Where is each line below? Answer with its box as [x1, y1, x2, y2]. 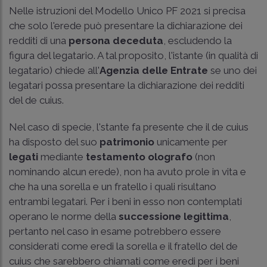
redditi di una [9, 35, 69, 46]
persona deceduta [69, 35, 163, 46]
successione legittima [119, 210, 229, 222]
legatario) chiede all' [9, 64, 100, 76]
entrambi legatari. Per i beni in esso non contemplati [9, 195, 242, 207]
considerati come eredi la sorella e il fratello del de [9, 240, 238, 252]
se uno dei [208, 64, 257, 76]
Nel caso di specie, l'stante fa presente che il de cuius [9, 121, 249, 133]
